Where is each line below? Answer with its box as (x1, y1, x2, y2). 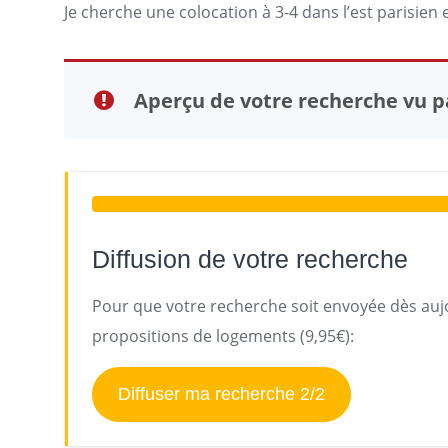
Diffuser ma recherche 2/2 (117, 384, 325, 404)
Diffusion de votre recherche (92, 245, 408, 273)
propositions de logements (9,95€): (92, 325, 354, 347)
